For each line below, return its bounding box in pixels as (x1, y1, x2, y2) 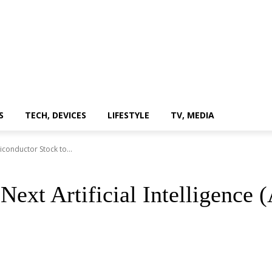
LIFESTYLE (107, 109, 149, 121)
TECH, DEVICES (25, 109, 86, 121)
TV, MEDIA (171, 109, 214, 121)
